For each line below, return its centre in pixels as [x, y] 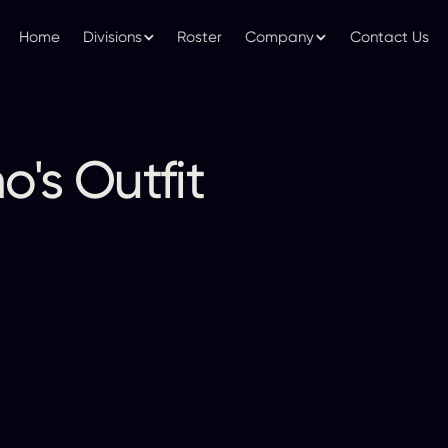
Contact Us [389, 37]
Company [279, 37]
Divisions [112, 37]
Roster [200, 37]
